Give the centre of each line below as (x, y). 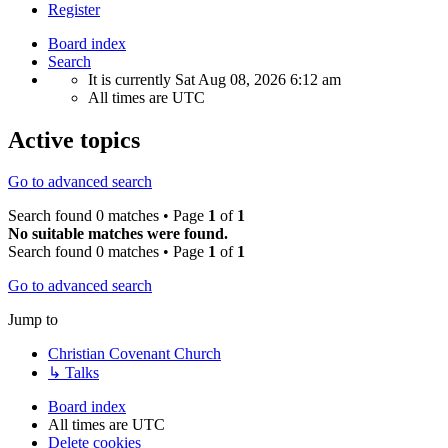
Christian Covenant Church (134, 354)
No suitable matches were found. (118, 234)
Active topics (74, 139)
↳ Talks (73, 373)
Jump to (33, 320)
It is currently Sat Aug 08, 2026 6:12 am (214, 79)
